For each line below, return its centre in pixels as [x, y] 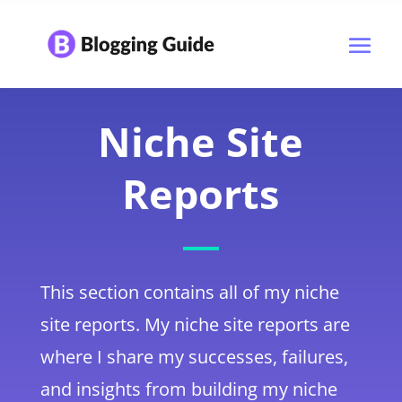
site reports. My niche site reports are [195, 324]
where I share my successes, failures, [194, 357]
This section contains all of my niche [189, 292]
